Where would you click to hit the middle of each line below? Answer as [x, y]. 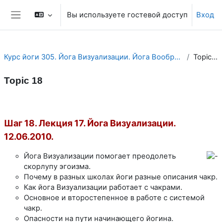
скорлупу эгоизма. [57, 166]
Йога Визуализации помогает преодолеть [100, 156]
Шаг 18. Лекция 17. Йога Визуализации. [90, 123]
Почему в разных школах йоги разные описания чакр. [121, 177]
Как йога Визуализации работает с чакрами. [103, 187]
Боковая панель [47, 25]
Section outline [42, 106]
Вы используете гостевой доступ [127, 15]
